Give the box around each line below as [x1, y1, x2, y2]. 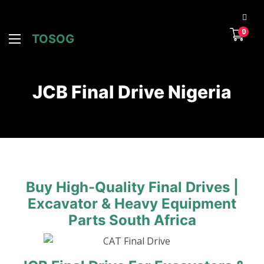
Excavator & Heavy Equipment [28, 194, 236, 212]
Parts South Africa [68, 211, 196, 229]
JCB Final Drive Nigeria [32, 81, 232, 103]
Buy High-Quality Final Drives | [25, 178, 239, 196]
